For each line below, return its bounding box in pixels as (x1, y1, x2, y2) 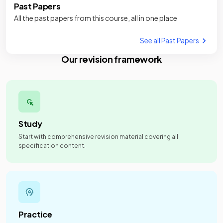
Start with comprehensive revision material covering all (18, 133, 178, 140)
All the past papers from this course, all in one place (14, 13, 177, 22)
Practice (18, 209, 52, 220)
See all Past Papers (140, 36, 199, 45)
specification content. (18, 142, 86, 149)
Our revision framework (61, 53, 162, 65)
